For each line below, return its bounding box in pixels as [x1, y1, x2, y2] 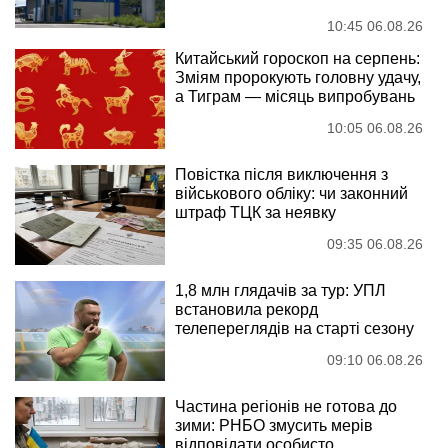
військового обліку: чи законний [175, 185, 408, 203]
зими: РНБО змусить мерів [175, 417, 373, 435]
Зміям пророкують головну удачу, [175, 69, 421, 87]
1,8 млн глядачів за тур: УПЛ [175, 282, 386, 300]
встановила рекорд [175, 301, 318, 319]
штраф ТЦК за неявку [175, 204, 336, 222]
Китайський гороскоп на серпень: [175, 50, 420, 68]
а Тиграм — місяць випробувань [175, 88, 415, 106]
